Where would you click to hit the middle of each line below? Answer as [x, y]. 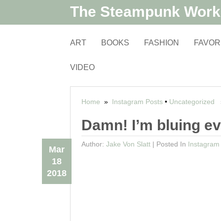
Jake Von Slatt [128, 144]
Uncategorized [192, 102]
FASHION [162, 43]
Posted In [172, 144]
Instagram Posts [137, 102]
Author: [93, 144]
